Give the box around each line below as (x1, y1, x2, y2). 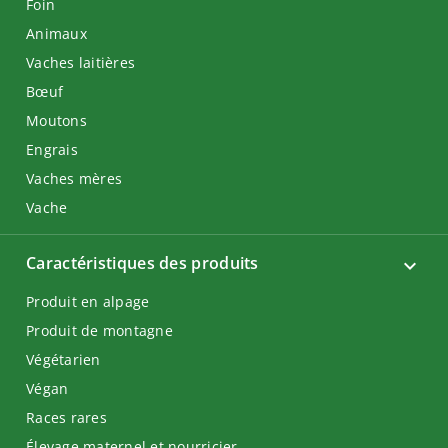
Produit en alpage (26, 292, 150, 311)
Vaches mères (26, 169, 122, 188)
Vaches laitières (26, 53, 135, 72)
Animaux (26, 24, 87, 43)
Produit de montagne (26, 321, 173, 340)
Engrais (26, 140, 78, 159)
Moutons (26, 111, 87, 130)
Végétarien (26, 350, 101, 369)
